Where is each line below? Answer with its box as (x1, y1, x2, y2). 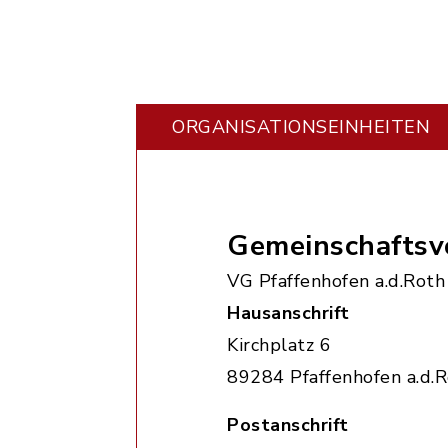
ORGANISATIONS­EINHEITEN (172, 115, 430, 139)
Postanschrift (227, 413, 349, 437)
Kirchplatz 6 (227, 333, 331, 357)
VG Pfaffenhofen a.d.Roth (227, 269, 445, 293)
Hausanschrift (227, 301, 350, 325)
